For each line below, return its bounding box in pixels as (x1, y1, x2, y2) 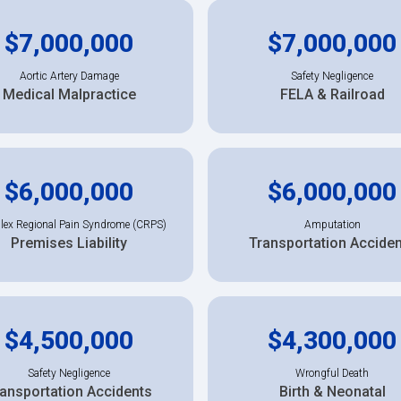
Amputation (303, 218, 361, 231)
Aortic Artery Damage (19, 69, 119, 82)
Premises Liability (11, 234, 127, 252)
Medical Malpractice (2, 85, 136, 103)
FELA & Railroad (279, 85, 385, 103)
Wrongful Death (295, 366, 369, 380)
